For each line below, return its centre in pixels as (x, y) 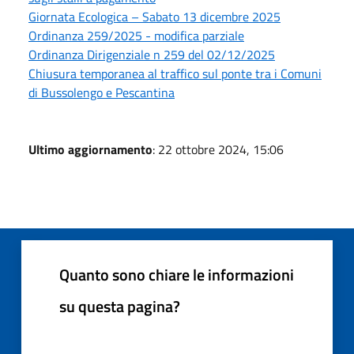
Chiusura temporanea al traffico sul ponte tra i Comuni (175, 73)
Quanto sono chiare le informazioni (177, 274)
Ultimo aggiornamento (90, 149)
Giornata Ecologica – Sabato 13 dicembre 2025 (154, 16)
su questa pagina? (120, 306)
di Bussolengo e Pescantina (102, 92)
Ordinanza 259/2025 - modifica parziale (136, 35)
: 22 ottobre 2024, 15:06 (218, 149)
